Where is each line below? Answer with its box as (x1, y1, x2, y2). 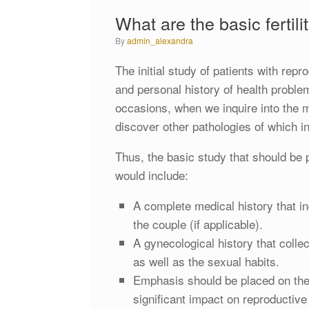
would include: (115, 166, 188, 183)
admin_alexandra (127, 34, 193, 46)
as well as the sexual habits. (132, 252, 279, 270)
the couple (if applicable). (132, 215, 263, 232)
